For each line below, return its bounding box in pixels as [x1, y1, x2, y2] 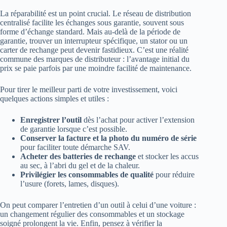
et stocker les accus [136, 152, 199, 161]
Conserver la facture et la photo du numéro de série [20, 134, 197, 143]
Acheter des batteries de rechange [20, 152, 136, 161]
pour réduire [154, 170, 195, 179]
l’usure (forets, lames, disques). [20, 179, 119, 188]
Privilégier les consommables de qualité [20, 170, 154, 179]
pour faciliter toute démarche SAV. [20, 143, 130, 152]
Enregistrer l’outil [20, 116, 82, 125]
